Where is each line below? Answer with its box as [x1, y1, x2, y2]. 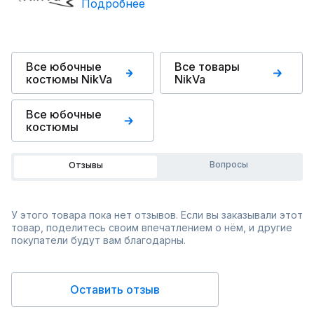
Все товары [175, 60, 240, 74]
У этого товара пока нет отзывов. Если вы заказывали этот [11, 209, 303, 221]
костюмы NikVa [26, 72, 112, 86]
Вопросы [209, 159, 248, 170]
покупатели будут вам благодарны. [11, 234, 186, 246]
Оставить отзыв [70, 282, 160, 296]
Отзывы [68, 160, 103, 170]
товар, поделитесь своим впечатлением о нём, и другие [11, 221, 292, 233]
